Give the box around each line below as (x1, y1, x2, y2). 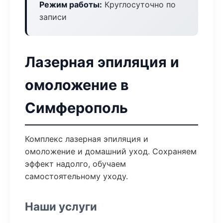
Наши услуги (25, 200, 97, 213)
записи (39, 12, 67, 22)
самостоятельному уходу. (25, 171, 128, 181)
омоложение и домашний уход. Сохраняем (25, 146, 197, 156)
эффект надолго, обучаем (25, 159, 126, 169)
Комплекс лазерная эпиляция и (25, 134, 148, 144)
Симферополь (25, 99, 128, 116)
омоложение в (25, 76, 129, 94)
